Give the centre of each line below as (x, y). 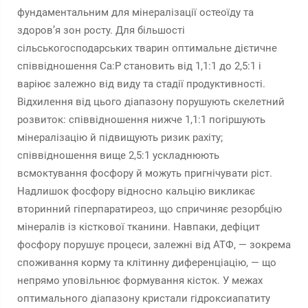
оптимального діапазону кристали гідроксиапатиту (144, 298)
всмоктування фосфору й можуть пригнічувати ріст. (145, 173)
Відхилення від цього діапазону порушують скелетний (151, 102)
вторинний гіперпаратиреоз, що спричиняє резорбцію (150, 209)
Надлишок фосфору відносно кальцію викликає (136, 191)
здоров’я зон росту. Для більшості (101, 30)
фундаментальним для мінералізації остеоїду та (135, 12)
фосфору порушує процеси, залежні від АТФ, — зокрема (154, 245)
